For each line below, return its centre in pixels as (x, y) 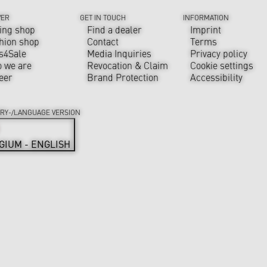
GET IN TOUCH (103, 18)
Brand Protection (123, 77)
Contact (103, 41)
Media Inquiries (119, 53)
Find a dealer (115, 30)
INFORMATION (206, 18)
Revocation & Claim (128, 65)
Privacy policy (219, 53)
